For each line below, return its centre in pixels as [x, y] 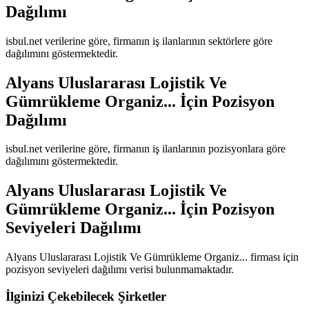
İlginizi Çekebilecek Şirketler [86, 296]
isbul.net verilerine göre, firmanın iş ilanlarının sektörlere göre [139, 41]
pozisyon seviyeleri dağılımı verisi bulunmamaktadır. [120, 270]
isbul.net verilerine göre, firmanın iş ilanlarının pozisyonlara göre [146, 149]
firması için [273, 257]
